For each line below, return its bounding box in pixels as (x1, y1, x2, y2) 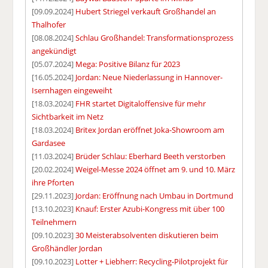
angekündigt (32, 45, 77, 57)
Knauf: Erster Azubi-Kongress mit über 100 (75, 203, 225, 215)
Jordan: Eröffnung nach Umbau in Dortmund (75, 190, 234, 202)
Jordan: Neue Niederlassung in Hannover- (75, 72, 223, 83)
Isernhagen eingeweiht (32, 85, 113, 96)
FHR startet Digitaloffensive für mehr (75, 98, 206, 109)
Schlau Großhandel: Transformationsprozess (75, 32, 234, 44)
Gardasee (32, 138, 66, 149)
